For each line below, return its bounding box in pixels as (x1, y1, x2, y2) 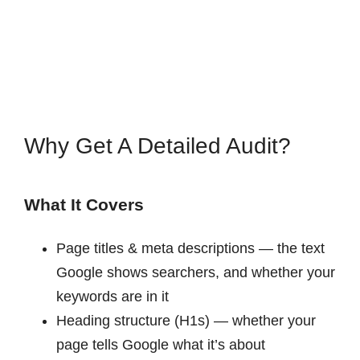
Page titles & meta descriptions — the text (55, 240, 325, 257)
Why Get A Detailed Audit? (23, 133, 291, 158)
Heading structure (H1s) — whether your (55, 313, 316, 329)
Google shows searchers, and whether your (55, 264, 335, 281)
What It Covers (23, 195, 144, 215)
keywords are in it (55, 288, 169, 305)
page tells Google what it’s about (55, 337, 265, 354)
